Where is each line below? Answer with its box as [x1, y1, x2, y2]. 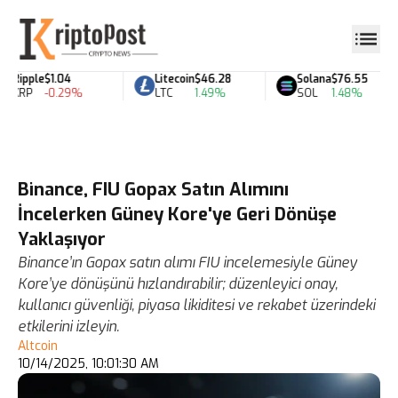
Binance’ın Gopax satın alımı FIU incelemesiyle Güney [18, 253, 357, 272]
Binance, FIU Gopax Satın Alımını [18, 178, 289, 202]
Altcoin [18, 338, 58, 354]
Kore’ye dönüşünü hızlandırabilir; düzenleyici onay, [18, 275, 338, 293]
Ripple [5, 71, 38, 86]
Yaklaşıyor [18, 227, 106, 251]
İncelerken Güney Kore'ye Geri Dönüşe [18, 203, 337, 227]
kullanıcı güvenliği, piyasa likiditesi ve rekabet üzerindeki [18, 296, 375, 314]
